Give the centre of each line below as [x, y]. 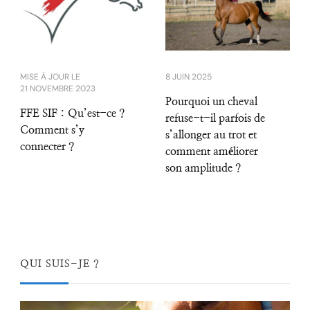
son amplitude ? [203, 168]
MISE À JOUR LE [50, 76]
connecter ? [47, 146]
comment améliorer [212, 151]
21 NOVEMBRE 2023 [58, 88]
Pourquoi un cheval [211, 101]
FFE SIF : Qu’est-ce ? [72, 113]
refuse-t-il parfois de [215, 118]
